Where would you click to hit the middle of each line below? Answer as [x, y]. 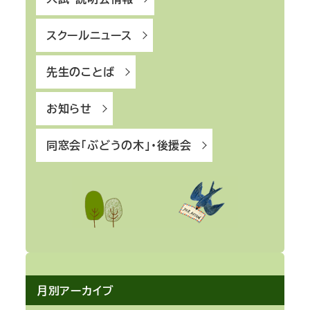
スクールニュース [89, 35]
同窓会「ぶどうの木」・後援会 [119, 145]
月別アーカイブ [75, 291]
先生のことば [80, 72]
